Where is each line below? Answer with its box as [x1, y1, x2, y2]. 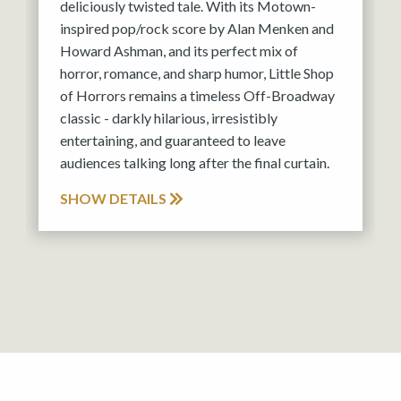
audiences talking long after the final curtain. [60, 154, 329, 172]
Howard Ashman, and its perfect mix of [60, 42, 298, 60]
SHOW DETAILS [60, 190, 169, 208]
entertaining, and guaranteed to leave [60, 132, 286, 149]
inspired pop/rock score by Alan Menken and [60, 20, 334, 38]
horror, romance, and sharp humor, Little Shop [60, 64, 334, 82]
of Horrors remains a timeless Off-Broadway [60, 87, 335, 105]
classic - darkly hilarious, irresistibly [60, 109, 277, 127]
